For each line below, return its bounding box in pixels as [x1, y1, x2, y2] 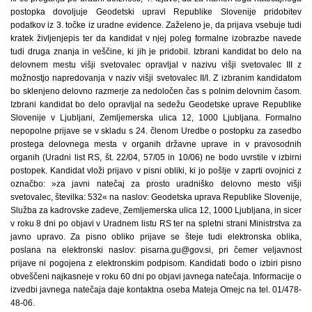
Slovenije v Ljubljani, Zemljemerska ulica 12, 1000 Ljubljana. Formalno [10, 113, 302, 123]
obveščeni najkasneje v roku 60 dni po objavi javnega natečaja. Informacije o [10, 272, 302, 281]
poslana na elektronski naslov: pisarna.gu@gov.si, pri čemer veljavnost [10, 245, 302, 255]
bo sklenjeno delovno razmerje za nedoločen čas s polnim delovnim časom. [10, 86, 302, 96]
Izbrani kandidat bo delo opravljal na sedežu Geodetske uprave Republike [10, 100, 302, 109]
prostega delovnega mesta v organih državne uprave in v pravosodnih [10, 139, 302, 149]
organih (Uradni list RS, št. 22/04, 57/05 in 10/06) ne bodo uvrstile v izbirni [10, 153, 302, 162]
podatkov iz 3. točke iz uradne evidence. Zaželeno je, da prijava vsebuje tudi [10, 20, 302, 30]
